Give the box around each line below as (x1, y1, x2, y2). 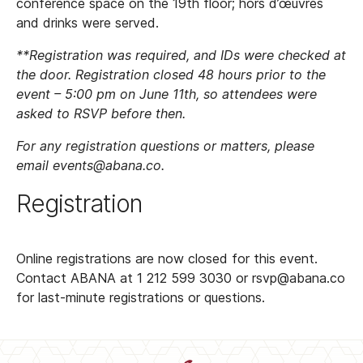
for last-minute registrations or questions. (16, 289, 265, 306)
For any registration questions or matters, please (16, 138, 314, 155)
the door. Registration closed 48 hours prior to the (16, 66, 326, 83)
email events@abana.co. (16, 157, 164, 174)
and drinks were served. (16, 15, 159, 32)
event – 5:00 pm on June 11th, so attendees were (16, 86, 317, 103)
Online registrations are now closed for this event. (16, 250, 318, 267)
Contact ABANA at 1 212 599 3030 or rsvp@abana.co (16, 270, 345, 287)
